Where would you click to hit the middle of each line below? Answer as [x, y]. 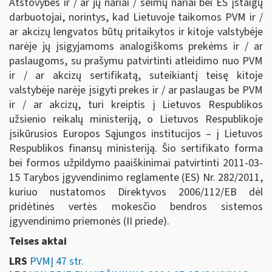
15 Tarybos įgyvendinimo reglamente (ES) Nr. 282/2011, [136, 177]
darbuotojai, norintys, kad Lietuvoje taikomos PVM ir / [136, 17]
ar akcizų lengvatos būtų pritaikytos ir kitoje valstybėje [136, 32]
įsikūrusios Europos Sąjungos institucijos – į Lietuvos [136, 134]
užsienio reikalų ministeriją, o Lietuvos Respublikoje [136, 119]
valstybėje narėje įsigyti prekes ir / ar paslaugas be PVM [136, 90]
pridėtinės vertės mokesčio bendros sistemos [136, 206]
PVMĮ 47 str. [57, 261]
